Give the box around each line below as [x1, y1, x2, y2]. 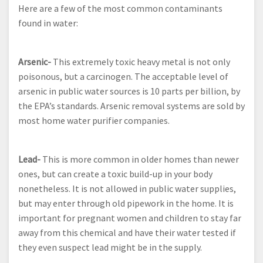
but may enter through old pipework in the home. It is [18, 197, 234, 210]
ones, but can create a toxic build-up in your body [18, 168, 213, 180]
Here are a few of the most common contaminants [18, 2, 222, 15]
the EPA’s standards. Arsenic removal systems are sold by [18, 100, 245, 112]
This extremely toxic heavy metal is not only [51, 56, 230, 68]
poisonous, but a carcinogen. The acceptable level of [18, 70, 228, 83]
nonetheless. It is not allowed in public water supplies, [18, 183, 236, 195]
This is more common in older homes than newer [41, 153, 239, 166]
